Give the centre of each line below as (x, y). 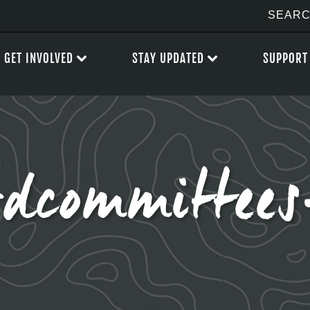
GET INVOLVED (39, 58)
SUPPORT (285, 58)
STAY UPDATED (168, 58)
